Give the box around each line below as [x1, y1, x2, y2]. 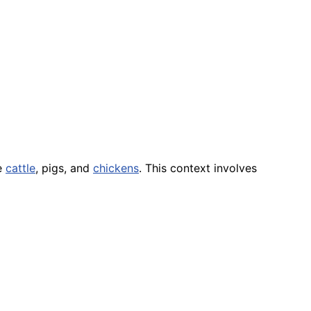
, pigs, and [35, 160, 93, 175]
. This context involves [139, 160, 257, 175]
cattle [6, 160, 35, 175]
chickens [93, 160, 139, 175]
